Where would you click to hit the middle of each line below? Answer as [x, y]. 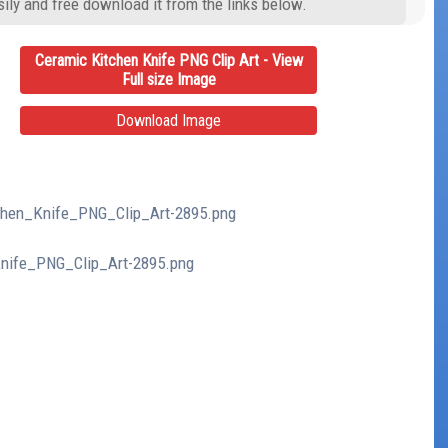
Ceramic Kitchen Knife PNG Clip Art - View [168, 60]
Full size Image [168, 79]
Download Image [169, 120]
